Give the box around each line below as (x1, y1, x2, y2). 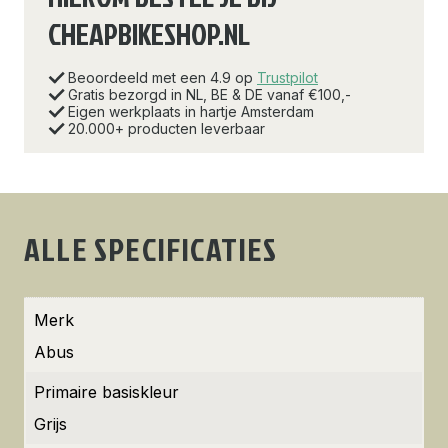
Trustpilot (257, 69, 318, 86)
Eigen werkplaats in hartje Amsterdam (68, 103, 314, 120)
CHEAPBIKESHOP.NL (48, 13, 250, 55)
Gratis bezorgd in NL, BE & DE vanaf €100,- (68, 86, 351, 103)
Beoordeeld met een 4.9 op (68, 69, 257, 86)
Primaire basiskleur (34, 382, 179, 402)
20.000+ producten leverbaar (68, 120, 265, 137)
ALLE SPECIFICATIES (24, 226, 278, 271)
